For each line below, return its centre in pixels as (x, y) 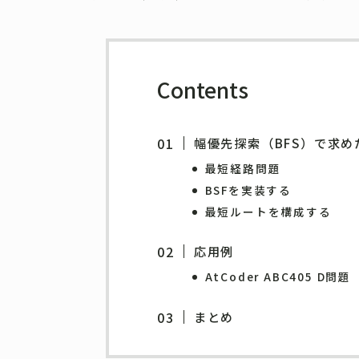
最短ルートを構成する (268, 211)
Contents (203, 89)
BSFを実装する (248, 190)
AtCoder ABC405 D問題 (278, 277)
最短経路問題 (243, 168)
